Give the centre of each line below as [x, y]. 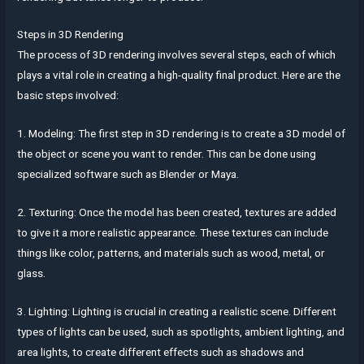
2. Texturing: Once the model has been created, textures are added [177, 212]
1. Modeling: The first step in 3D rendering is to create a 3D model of [182, 134]
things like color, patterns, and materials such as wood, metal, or [171, 253]
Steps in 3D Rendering [71, 35]
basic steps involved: [68, 95]
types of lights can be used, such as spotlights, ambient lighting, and [181, 332]
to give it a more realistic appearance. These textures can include [173, 233]
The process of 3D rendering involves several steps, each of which [177, 55]
